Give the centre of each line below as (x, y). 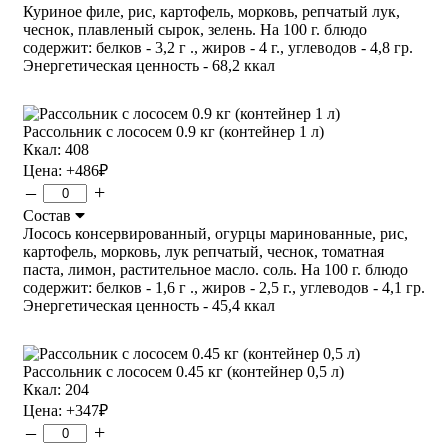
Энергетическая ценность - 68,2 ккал (149, 65)
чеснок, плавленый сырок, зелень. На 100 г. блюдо (195, 29)
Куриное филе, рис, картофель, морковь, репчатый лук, (211, 11)
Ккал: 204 (56, 389)
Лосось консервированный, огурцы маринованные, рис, (215, 233)
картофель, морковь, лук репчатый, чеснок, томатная (203, 251)
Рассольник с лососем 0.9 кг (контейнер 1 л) (173, 131)
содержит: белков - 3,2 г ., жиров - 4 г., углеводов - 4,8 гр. (218, 47)
